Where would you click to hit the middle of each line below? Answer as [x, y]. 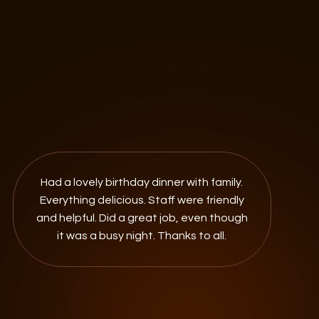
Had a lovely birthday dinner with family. [142, 182]
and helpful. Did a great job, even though [142, 218]
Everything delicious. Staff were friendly [142, 200]
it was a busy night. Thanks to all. [142, 236]
